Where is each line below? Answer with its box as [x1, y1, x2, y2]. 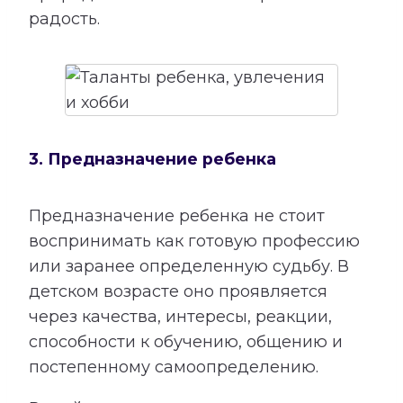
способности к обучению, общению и [29, 332, 343, 353]
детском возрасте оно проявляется [29, 282, 327, 302]
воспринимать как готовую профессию [29, 231, 360, 252]
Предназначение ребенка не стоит [29, 206, 325, 227]
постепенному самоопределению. [29, 357, 318, 378]
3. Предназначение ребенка [29, 149, 276, 169]
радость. [29, 8, 100, 29]
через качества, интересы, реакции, [29, 307, 332, 327]
